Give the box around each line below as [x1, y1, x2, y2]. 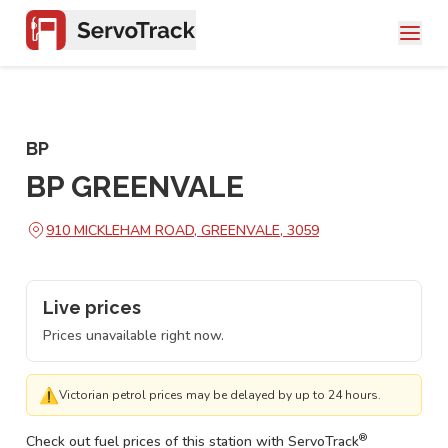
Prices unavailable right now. [43, 326, 224, 345]
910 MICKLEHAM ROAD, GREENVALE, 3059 [46, 220, 319, 240]
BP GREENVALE [26, 169, 244, 204]
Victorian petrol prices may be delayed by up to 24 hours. [59, 387, 381, 403]
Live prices [43, 297, 141, 318]
